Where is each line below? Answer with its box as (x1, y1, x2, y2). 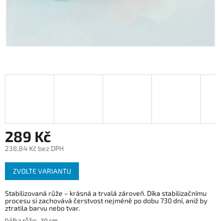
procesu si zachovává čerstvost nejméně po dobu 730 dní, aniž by (5, 196, 207, 205)
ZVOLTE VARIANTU (13, 167, 71, 176)
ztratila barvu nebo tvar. (5, 204, 80, 213)
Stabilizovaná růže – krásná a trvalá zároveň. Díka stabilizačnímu (5, 189, 207, 198)
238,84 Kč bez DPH (5, 144, 64, 153)
